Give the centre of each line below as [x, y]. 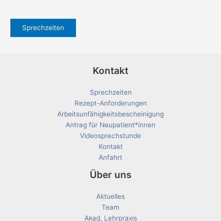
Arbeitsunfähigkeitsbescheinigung [110, 114]
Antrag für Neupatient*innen [110, 125]
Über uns [110, 175]
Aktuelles [110, 197]
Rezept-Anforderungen [110, 103]
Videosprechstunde [110, 136]
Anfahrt [110, 158]
